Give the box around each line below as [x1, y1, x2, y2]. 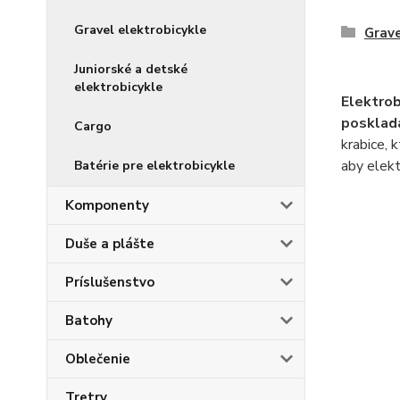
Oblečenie [65, 350, 130, 368]
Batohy [65, 312, 112, 329]
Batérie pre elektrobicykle [74, 157, 235, 174]
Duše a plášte [65, 235, 154, 253]
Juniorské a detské [74, 61, 187, 78]
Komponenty [65, 196, 149, 214]
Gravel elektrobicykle [74, 21, 206, 38]
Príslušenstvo [65, 273, 154, 291]
